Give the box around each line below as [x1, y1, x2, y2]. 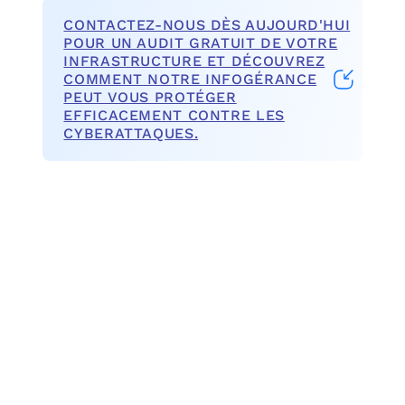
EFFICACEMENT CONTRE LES [63, 106, 285, 124]
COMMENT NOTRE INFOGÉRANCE [63, 70, 317, 88]
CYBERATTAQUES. [63, 124, 199, 142]
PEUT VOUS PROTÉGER [63, 88, 237, 106]
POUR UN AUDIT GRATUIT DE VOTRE [63, 33, 338, 52]
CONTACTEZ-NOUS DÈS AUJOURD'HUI [63, 15, 351, 33]
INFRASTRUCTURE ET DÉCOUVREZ [63, 52, 325, 70]
